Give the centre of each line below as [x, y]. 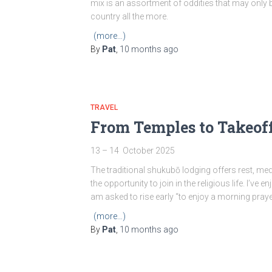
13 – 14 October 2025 [133, 151]
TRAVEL [104, 107]
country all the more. [130, 16]
